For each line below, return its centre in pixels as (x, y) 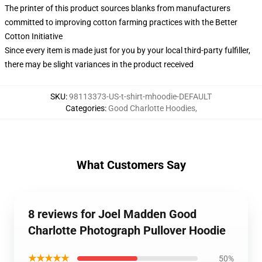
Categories (85, 108)
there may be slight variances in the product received (99, 64)
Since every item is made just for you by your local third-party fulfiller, (127, 50)
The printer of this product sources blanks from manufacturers (118, 8)
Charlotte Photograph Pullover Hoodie (127, 230)
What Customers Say (131, 165)
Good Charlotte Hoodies (151, 108)
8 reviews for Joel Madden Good (112, 214)
